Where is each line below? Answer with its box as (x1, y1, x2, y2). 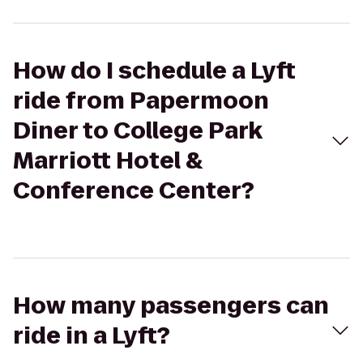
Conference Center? (13, 175, 254, 207)
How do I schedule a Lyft (13, 55, 296, 87)
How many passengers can (13, 290, 329, 322)
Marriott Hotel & (13, 145, 203, 177)
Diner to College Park (13, 115, 263, 147)
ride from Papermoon (13, 85, 269, 117)
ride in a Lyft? (13, 320, 170, 352)
